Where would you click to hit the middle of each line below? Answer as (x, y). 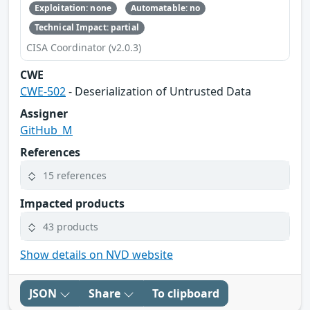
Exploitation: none (73, 8)
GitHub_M (46, 130)
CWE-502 (43, 92)
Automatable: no (165, 8)
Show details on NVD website (97, 255)
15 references (75, 175)
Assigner (44, 114)
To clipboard (186, 294)
